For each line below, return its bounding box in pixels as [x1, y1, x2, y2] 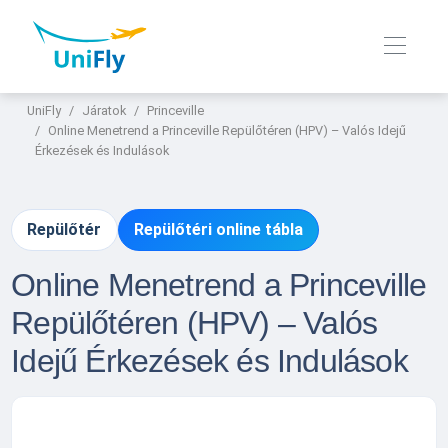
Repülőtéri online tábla [133, 220, 303, 240]
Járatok [82, 103, 127, 119]
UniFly [27, 103, 62, 119]
